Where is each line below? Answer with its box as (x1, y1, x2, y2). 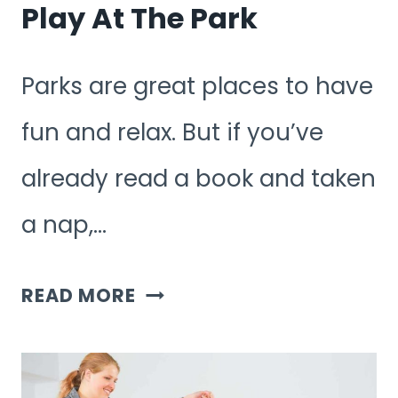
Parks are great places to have (21, 70, 373, 103)
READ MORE (21, 283, 137, 309)
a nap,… (21, 209, 107, 242)
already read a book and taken (21, 163, 376, 195)
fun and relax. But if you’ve (21, 116, 323, 149)
